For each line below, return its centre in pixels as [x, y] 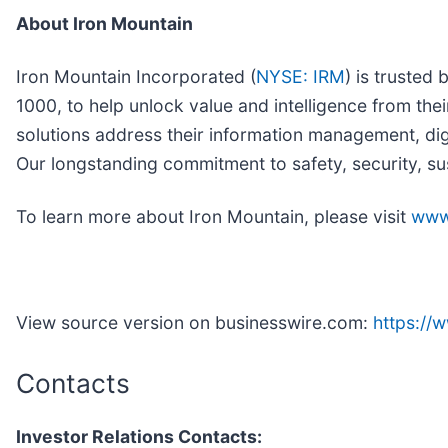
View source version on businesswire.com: [194, 322]
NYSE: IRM [300, 76]
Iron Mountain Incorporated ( [136, 76]
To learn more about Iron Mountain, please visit [213, 216]
